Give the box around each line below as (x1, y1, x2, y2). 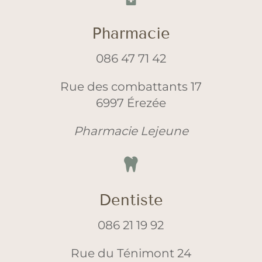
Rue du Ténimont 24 (70, 246, 191, 261)
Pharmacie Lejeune (73, 123, 188, 139)
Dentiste (98, 191, 163, 210)
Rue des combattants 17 (60, 79, 202, 94)
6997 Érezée (95, 95, 166, 111)
